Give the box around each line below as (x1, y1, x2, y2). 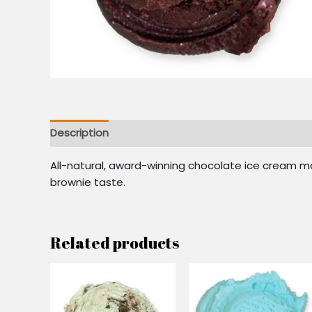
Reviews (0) (122, 125, 182, 140)
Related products (50, 231, 179, 253)
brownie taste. (50, 174, 125, 189)
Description (50, 125, 109, 140)
